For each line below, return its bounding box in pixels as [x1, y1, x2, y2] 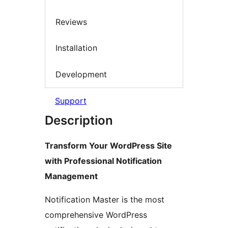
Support [55, 96, 87, 106]
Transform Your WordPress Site [45, 140, 172, 151]
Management [45, 171, 98, 182]
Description [45, 113, 113, 128]
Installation [55, 43, 97, 53]
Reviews [55, 16, 87, 27]
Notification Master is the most [45, 194, 164, 205]
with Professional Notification [45, 156, 162, 166]
